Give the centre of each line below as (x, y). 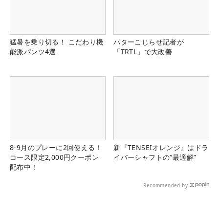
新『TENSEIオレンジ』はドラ (161, 147)
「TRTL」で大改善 (143, 51)
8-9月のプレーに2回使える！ (56, 147)
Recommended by (165, 185)
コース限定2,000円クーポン (54, 157)
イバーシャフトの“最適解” (155, 157)
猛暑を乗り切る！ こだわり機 (57, 42)
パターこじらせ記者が (149, 42)
